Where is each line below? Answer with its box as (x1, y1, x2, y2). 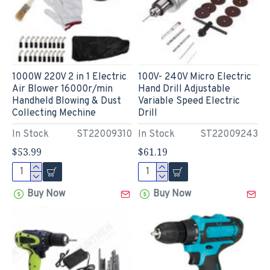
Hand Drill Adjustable (137, 83, 230, 95)
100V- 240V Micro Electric (137, 71, 251, 83)
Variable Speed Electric (137, 95, 240, 107)
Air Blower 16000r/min (12, 83, 113, 95)
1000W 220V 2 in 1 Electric (12, 71, 127, 83)
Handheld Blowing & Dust (12, 95, 121, 107)
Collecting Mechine (12, 107, 96, 119)
